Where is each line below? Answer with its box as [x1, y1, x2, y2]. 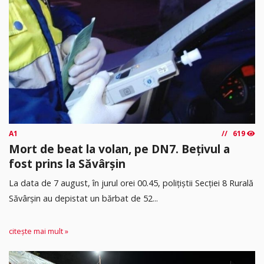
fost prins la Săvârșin [9, 156, 126, 172]
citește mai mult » [9, 226, 68, 236]
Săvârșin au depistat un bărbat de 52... [9, 192, 158, 204]
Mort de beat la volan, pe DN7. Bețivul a [9, 141, 230, 157]
